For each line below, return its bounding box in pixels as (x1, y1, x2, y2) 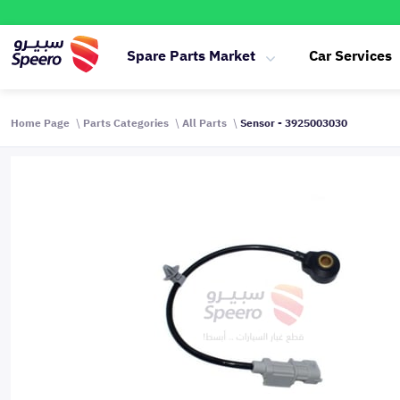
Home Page (11, 115, 70, 131)
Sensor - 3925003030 (240, 115, 347, 131)
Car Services (309, 46, 392, 67)
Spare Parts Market (127, 46, 255, 67)
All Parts (182, 115, 227, 131)
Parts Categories (83, 115, 169, 131)
